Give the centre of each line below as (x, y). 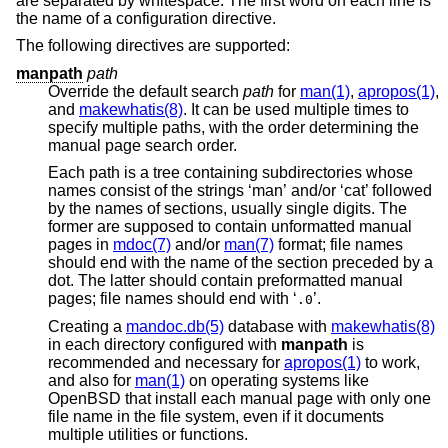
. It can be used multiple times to (296, 109)
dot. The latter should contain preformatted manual (225, 281)
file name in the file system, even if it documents (116, 417)
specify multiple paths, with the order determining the (75, 127)
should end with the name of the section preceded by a (190, 263)
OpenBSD (84, 399)
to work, (390, 363)
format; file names (338, 245)
